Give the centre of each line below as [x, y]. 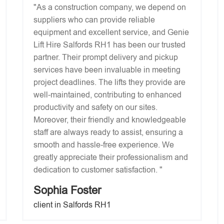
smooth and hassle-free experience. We [104, 145]
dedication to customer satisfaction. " [98, 170]
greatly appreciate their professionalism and [111, 157]
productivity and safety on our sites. [95, 107]
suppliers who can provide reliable [94, 20]
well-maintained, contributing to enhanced [107, 95]
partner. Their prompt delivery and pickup [106, 57]
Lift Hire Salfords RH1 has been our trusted [109, 45]
